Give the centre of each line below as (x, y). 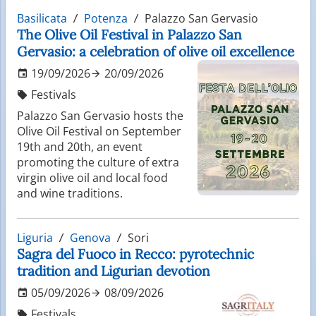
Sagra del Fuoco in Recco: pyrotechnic (135, 254)
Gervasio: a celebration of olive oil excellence (156, 51)
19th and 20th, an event (80, 146)
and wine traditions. (70, 193)
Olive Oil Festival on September (99, 131)
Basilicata (42, 18)
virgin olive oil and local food (92, 177)
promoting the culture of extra (98, 162)
